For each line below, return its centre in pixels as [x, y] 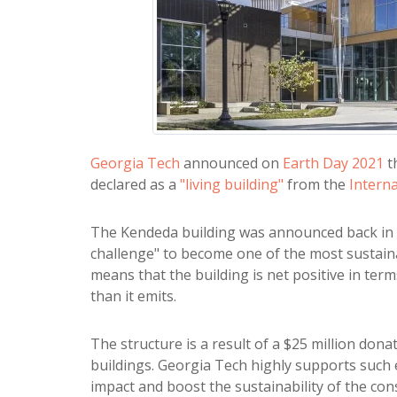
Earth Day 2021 [333, 163]
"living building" [232, 185]
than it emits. [133, 296]
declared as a [135, 185]
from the [316, 185]
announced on [231, 163]
